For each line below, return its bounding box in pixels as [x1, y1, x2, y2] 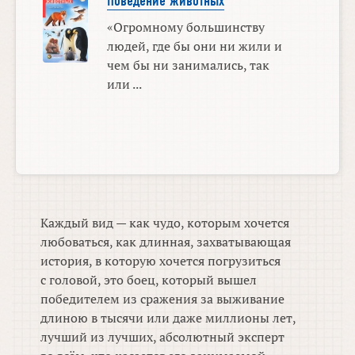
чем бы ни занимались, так [106, 56, 269, 74]
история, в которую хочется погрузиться [40, 252, 281, 270]
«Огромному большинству [106, 18, 265, 36]
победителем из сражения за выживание [40, 290, 285, 308]
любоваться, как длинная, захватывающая [40, 233, 292, 251]
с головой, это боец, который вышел [40, 271, 258, 289]
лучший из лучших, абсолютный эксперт [40, 328, 285, 346]
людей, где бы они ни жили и [106, 37, 282, 55]
